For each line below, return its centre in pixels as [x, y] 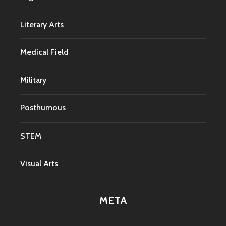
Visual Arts [39, 163]
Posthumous [43, 108]
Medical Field [44, 52]
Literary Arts [42, 24]
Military [33, 80]
